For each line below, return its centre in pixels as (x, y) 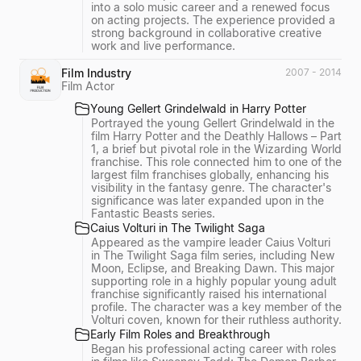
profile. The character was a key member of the (216, 307)
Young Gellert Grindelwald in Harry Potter (198, 108)
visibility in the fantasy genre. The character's (211, 187)
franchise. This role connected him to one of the (216, 162)
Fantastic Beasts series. (153, 213)
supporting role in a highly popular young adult (214, 281)
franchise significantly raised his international (209, 294)
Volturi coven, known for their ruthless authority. (216, 320)
